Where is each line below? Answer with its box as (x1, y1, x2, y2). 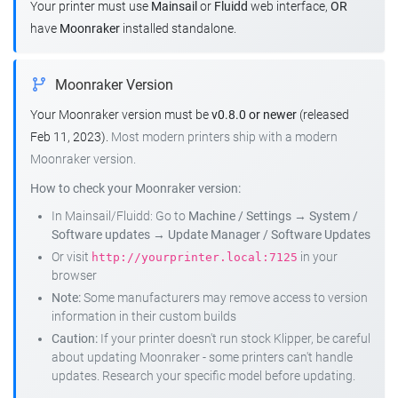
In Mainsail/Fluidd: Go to (52, 208, 188, 224)
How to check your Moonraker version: (30, 180, 241, 196)
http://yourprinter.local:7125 (92, 250, 298, 264)
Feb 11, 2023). (30, 129, 111, 145)
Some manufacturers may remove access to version (81, 290, 368, 306)
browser (52, 267, 97, 283)
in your (298, 249, 338, 265)
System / (309, 208, 358, 224)
